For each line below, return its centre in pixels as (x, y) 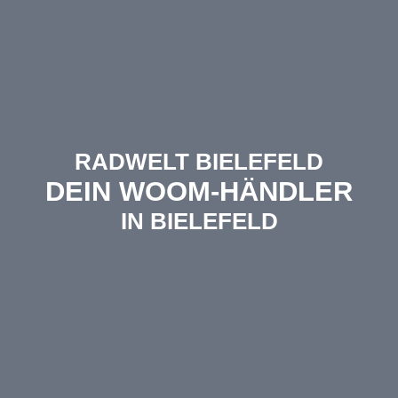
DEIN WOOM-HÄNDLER (199, 191)
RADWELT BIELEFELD (199, 161)
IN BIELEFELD (199, 221)
